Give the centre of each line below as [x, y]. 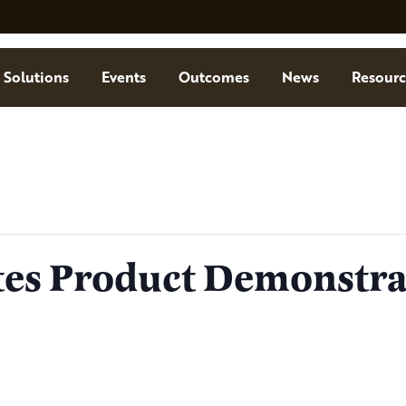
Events [123, 77]
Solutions [36, 77]
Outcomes [213, 77]
